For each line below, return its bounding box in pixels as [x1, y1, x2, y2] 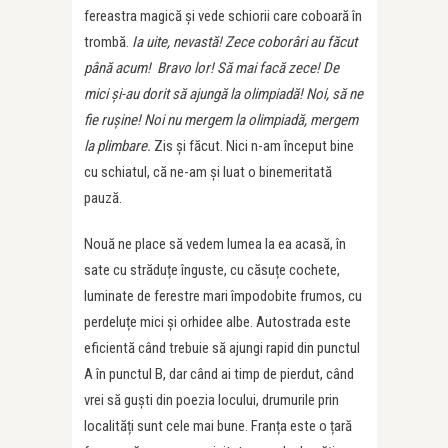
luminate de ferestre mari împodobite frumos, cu [84, 287, 362, 306]
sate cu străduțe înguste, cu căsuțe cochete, [84, 261, 340, 280]
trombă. [84, 33, 132, 52]
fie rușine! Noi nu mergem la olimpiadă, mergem [84, 111, 358, 130]
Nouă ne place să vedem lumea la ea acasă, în [84, 235, 346, 254]
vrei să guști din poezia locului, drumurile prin [84, 391, 339, 410]
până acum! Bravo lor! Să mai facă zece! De [84, 59, 339, 78]
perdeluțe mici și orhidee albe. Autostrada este [84, 313, 351, 332]
